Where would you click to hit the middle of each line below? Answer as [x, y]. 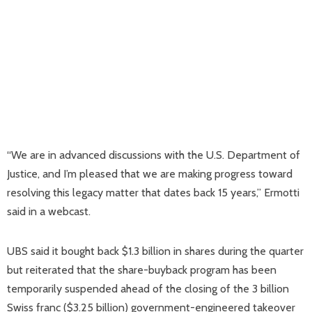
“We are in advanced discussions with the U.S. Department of [154, 155]
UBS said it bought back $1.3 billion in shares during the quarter [155, 251]
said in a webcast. [49, 211]
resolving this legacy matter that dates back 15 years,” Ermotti [153, 193]
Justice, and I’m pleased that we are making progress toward [150, 174]
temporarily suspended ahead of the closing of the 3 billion [148, 289]
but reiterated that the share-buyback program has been [142, 270]
